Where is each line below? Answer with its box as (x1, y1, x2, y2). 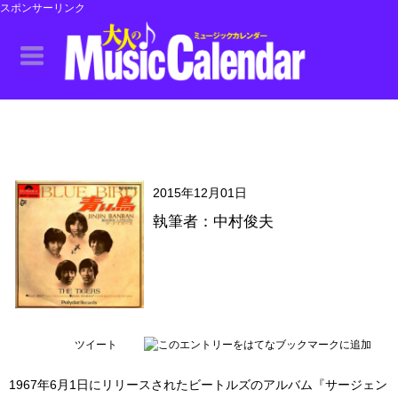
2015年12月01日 (152, 186, 247, 200)
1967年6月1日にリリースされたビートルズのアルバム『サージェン (9, 377, 387, 392)
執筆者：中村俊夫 (152, 213, 274, 230)
